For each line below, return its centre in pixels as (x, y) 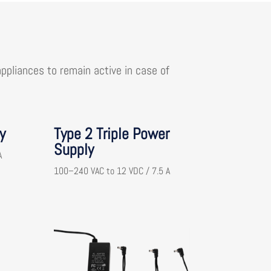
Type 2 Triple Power (112, 134)
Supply (74, 150)
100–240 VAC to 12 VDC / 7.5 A (112, 171)
